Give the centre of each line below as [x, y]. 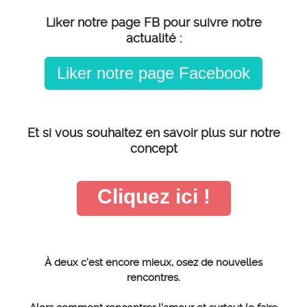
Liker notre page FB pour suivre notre [153, 23]
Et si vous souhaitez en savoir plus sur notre [153, 133]
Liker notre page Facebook [153, 73]
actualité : [153, 38]
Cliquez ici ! [153, 197]
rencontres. [153, 278]
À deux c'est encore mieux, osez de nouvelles [153, 263]
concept [153, 149]
